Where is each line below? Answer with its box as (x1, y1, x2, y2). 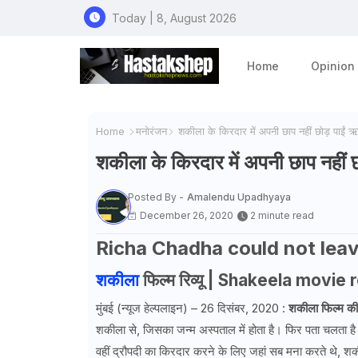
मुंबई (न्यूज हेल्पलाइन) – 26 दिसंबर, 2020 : (95, 300, 288, 316)
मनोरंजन (135, 125, 167, 137)
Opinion (311, 59, 356, 73)
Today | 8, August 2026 (111, 10, 237, 25)
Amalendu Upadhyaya (186, 190, 291, 203)
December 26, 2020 (139, 209, 233, 221)
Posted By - (127, 190, 184, 203)
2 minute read (249, 209, 314, 221)
